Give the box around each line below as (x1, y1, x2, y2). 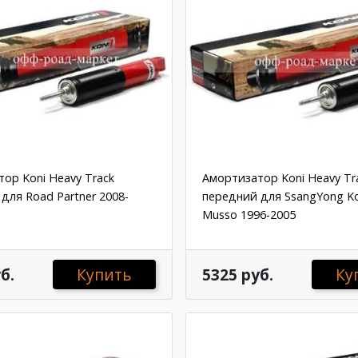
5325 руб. (201, 263, 273, 285)
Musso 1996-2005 (201, 207, 296, 223)
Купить (76, 263, 132, 285)
